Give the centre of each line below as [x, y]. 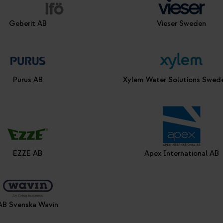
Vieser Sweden [182, 24]
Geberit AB [28, 24]
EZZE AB [28, 154]
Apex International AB [181, 154]
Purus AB [28, 80]
